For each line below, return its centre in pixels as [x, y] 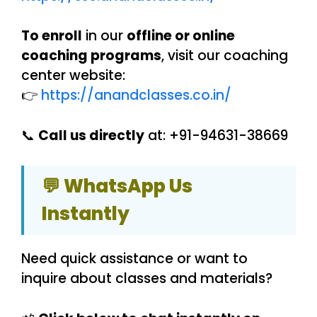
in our [104, 36]
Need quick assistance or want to [134, 259]
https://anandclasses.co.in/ [136, 96]
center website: [73, 76]
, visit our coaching [225, 56]
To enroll [52, 36]
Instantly [86, 214]
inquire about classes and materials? [147, 279]
